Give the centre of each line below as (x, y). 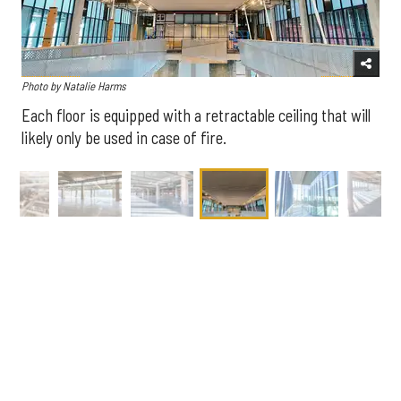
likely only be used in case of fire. (124, 138)
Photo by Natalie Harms (74, 86)
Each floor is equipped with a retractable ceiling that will (196, 116)
